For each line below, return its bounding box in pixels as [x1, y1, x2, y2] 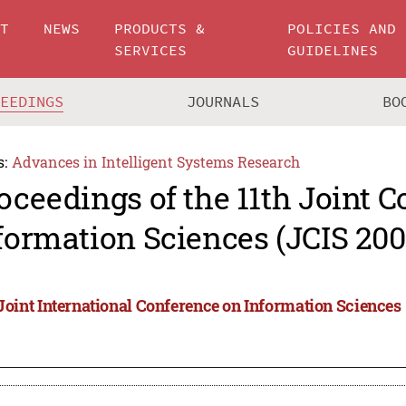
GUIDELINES [287, 41, 379, 59]
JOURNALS [187, 92, 260, 112]
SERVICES [114, 41, 188, 59]
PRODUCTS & [114, 19, 206, 37]
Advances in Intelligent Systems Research [11, 152, 300, 172]
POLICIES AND [287, 19, 397, 37]
